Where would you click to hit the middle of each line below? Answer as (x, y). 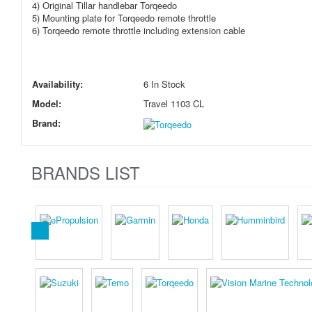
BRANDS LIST (86, 172)
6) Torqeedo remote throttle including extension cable (139, 30)
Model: (47, 103)
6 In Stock (164, 84)
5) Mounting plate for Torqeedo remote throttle (124, 18)
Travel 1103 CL (174, 103)
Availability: (57, 84)
